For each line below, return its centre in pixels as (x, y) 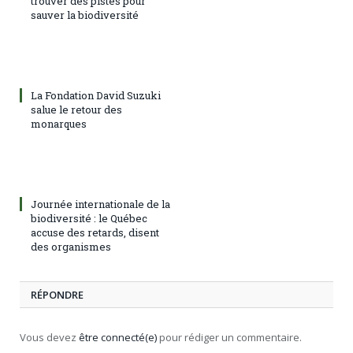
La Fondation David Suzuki (96, 96)
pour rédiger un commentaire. (229, 338)
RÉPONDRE (57, 295)
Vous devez (49, 338)
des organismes (71, 247)
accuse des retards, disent (95, 233)
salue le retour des (76, 110)
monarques (59, 124)
